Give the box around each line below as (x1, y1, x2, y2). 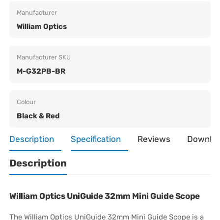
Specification (71, 134, 121, 144)
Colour (17, 98, 36, 106)
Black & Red (17, 111, 60, 120)
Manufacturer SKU (17, 53, 71, 61)
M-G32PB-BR (17, 66, 66, 76)
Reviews (137, 134, 171, 144)
